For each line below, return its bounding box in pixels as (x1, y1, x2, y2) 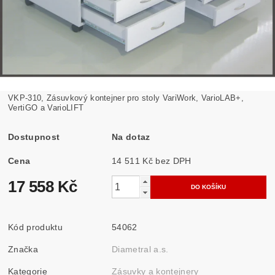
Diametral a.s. (112, 244, 169, 254)
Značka (8, 244, 39, 254)
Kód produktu (8, 222, 63, 232)
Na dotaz (112, 131, 150, 142)
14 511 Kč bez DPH (155, 155, 192, 166)
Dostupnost (8, 131, 60, 142)
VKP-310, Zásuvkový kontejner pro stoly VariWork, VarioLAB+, (8, 93, 244, 103)
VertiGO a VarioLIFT (8, 103, 84, 112)
